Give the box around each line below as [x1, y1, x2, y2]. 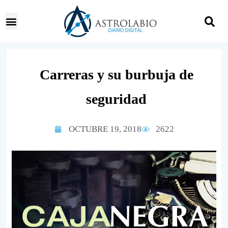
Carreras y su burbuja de [39, 67, 193, 82]
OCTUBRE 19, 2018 [68, 124, 141, 134]
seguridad [86, 91, 147, 107]
